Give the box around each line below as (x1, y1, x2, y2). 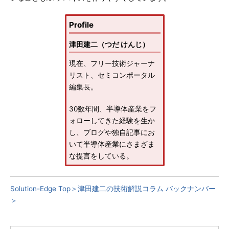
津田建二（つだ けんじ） (68, 40, 149, 49)
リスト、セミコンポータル (68, 71, 155, 79)
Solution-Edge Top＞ (10, 185, 78, 193)
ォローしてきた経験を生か (68, 117, 155, 125)
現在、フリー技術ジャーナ (68, 59, 155, 67)
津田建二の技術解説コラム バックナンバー (78, 185, 216, 193)
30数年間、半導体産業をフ (68, 105, 156, 113)
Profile (68, 20, 94, 30)
